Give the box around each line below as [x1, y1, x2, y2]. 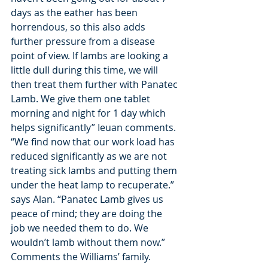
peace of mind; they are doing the [11, 207, 165, 220]
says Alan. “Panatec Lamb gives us [11, 193, 166, 206]
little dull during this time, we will [11, 63, 160, 77]
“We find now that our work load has [11, 135, 177, 148]
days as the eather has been [11, 6, 140, 19]
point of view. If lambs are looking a [11, 49, 168, 62]
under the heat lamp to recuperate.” [11, 178, 176, 191]
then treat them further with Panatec [11, 78, 180, 91]
